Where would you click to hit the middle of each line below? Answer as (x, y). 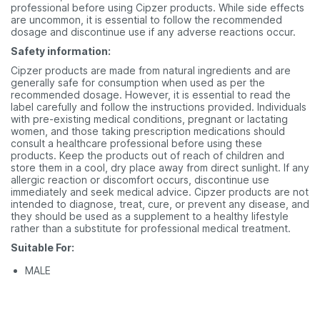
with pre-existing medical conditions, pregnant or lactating (149, 119)
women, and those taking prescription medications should (148, 131)
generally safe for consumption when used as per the (138, 82)
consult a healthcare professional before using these (136, 143)
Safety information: (61, 51)
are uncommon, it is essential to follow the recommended (146, 20)
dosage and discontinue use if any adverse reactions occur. (153, 32)
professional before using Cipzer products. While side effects (157, 7)
